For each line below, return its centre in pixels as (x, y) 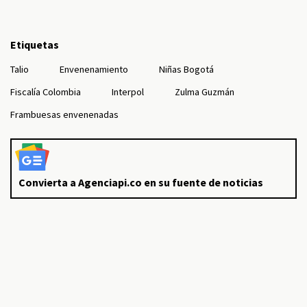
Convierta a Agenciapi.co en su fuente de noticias (141, 183)
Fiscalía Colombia (46, 92)
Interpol (128, 92)
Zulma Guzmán (205, 92)
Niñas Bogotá (186, 70)
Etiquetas (35, 45)
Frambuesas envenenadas (64, 115)
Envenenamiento (94, 70)
